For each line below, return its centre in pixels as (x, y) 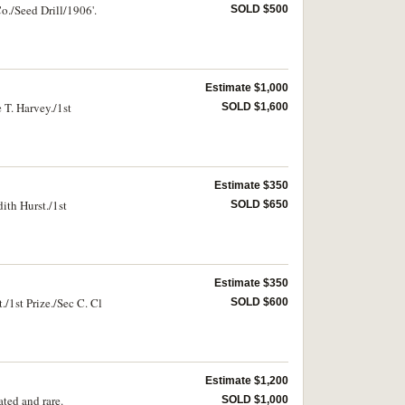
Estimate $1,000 (247, 88)
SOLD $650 (259, 204)
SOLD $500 (259, 9)
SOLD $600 (259, 302)
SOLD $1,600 (255, 107)
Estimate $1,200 (247, 381)
